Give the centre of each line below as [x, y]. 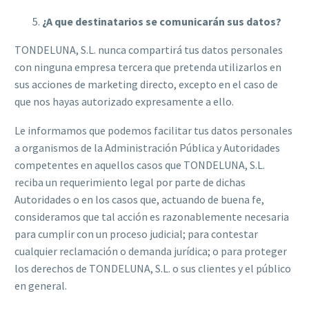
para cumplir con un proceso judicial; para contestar [136, 234]
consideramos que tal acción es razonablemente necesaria [152, 217]
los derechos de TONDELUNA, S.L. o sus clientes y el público [153, 269]
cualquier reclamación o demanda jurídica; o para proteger [151, 251]
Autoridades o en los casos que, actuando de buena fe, [139, 200]
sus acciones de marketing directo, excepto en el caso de [146, 84]
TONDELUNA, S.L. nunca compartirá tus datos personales [149, 49]
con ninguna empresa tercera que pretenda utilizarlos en [148, 67]
